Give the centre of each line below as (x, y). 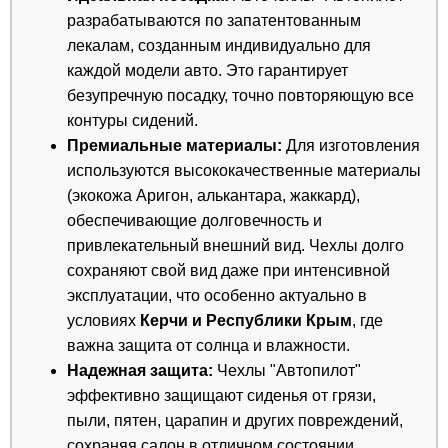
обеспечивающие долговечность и (194, 220)
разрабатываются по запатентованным (214, 20)
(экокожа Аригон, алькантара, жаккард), (213, 195)
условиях (103, 320)
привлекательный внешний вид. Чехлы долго (235, 245)
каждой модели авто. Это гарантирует (207, 70)
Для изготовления (351, 145)
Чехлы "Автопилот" (287, 370)
